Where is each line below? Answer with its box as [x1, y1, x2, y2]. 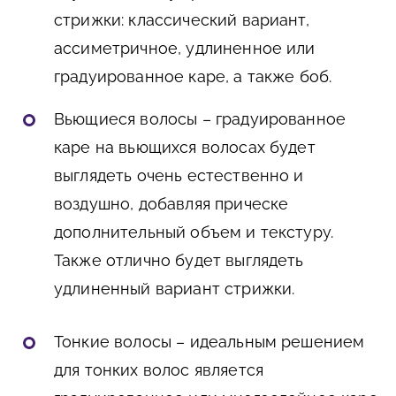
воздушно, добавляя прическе [54, 194, 289, 214]
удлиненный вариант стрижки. [54, 279, 295, 299]
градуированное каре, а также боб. [54, 67, 332, 87]
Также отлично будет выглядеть [54, 251, 304, 270]
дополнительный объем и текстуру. [54, 223, 334, 242]
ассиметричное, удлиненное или [54, 39, 316, 58]
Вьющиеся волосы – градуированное [54, 110, 346, 129]
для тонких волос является [54, 361, 264, 380]
